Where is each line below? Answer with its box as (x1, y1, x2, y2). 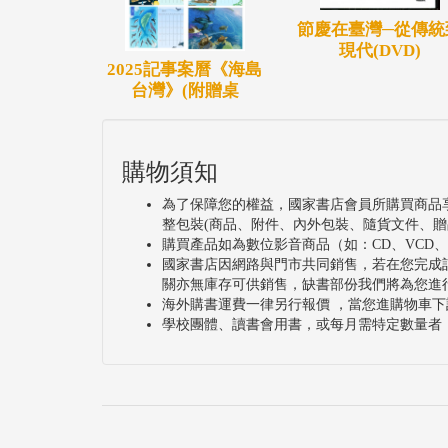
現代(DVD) (338, 40, 421, 60)
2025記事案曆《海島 (107, 60, 262, 80)
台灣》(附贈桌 (130, 81, 239, 101)
